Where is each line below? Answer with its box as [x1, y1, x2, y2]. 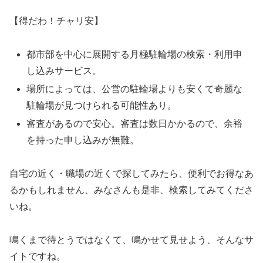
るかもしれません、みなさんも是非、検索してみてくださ [9, 185, 254, 195]
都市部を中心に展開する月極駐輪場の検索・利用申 [26, 49, 243, 59]
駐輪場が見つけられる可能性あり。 [26, 100, 177, 111]
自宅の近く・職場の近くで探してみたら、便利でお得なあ [9, 168, 254, 179]
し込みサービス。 [26, 65, 102, 76]
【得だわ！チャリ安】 [9, 16, 103, 26]
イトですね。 [9, 251, 66, 261]
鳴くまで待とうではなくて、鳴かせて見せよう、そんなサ [9, 234, 254, 245]
